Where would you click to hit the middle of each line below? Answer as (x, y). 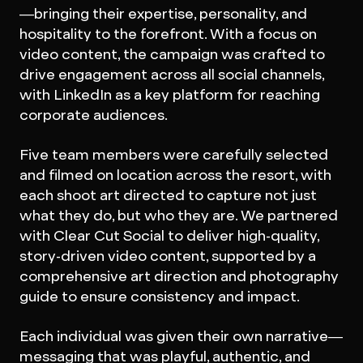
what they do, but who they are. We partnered (178, 215)
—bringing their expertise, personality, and (163, 13)
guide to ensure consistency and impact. (159, 296)
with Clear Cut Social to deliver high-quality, (169, 235)
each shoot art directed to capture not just (168, 195)
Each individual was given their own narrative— (181, 336)
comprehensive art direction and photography (179, 276)
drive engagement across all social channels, (171, 74)
